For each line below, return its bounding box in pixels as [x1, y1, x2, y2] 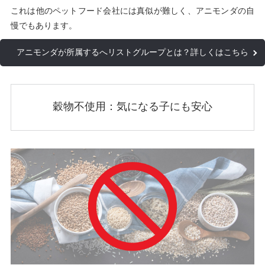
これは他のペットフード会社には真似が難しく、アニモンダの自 [10, 7, 255, 16]
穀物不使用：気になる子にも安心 [53, 101, 212, 113]
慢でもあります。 [10, 21, 77, 31]
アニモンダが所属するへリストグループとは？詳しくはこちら [17, 48, 248, 57]
